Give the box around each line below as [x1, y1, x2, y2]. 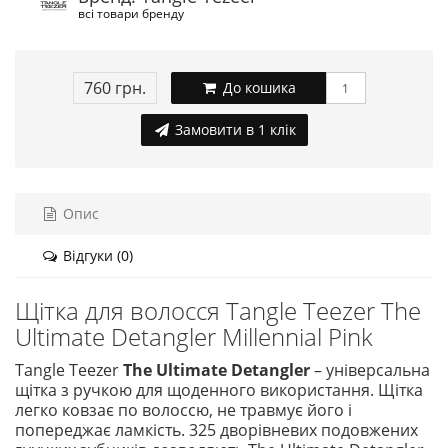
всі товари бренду [78, 5, 184, 21]
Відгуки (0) [59, 246, 133, 265]
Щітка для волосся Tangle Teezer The [15, 294, 421, 327]
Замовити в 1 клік [170, 120, 296, 139]
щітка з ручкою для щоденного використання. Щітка [15, 379, 423, 401]
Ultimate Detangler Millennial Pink [15, 320, 373, 353]
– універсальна [314, 359, 430, 381]
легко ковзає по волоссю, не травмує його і [15, 399, 352, 421]
